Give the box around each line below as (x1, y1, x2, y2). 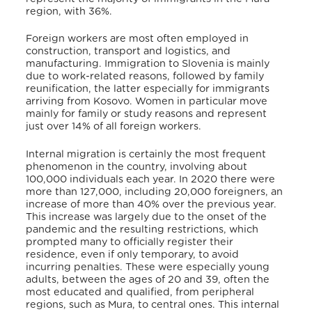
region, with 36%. (26, 6, 113, 17)
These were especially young (123, 261, 270, 272)
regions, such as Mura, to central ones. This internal (26, 299, 280, 310)
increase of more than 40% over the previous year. (26, 198, 277, 210)
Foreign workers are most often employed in (26, 33, 249, 45)
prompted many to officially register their (26, 236, 234, 247)
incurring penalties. (26, 261, 123, 272)
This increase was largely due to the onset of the (26, 211, 267, 222)
